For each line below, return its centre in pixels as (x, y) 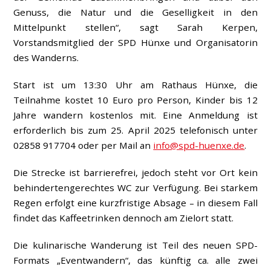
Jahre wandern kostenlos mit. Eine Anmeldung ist (135, 115)
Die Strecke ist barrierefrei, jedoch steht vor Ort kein (135, 172)
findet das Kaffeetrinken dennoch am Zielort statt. (124, 217)
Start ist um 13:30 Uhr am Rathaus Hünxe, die (135, 85)
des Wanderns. (46, 58)
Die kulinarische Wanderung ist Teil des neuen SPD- (135, 245)
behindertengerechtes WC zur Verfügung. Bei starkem (135, 187)
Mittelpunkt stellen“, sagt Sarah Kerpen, (135, 28)
